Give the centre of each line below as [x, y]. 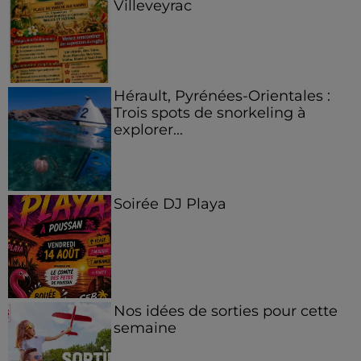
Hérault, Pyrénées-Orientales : [222, 96]
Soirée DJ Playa [170, 203]
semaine [145, 328]
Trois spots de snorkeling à [210, 113]
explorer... [148, 130]
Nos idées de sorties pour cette [225, 311]
